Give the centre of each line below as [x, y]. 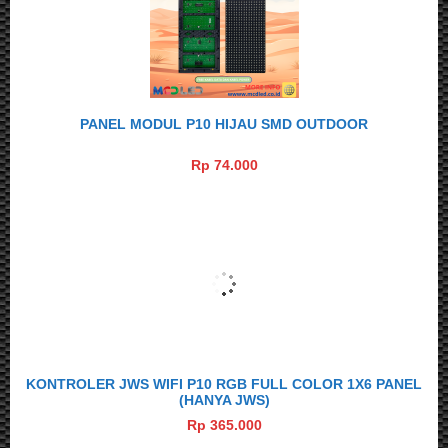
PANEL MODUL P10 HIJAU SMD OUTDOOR [224, 124]
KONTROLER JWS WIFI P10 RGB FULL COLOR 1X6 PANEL [224, 384]
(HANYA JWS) [224, 400]
